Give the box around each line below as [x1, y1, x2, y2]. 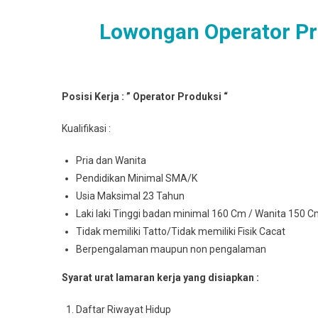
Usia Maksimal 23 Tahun [76, 190, 185, 202]
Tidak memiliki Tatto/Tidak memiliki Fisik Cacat [76, 226, 285, 237]
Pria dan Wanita [76, 155, 146, 166]
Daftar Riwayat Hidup [76, 304, 171, 315]
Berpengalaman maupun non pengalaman [76, 243, 266, 255]
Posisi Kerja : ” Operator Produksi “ [62, 91, 228, 102]
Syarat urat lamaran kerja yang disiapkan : [62, 272, 259, 283]
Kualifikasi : [62, 123, 111, 134]
